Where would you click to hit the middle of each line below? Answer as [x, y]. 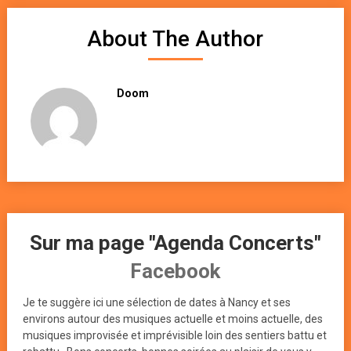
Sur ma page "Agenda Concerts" [175, 243]
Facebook [175, 271]
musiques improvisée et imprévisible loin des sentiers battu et [174, 335]
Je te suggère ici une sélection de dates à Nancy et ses [156, 302]
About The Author [175, 39]
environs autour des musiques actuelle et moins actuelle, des [172, 319]
